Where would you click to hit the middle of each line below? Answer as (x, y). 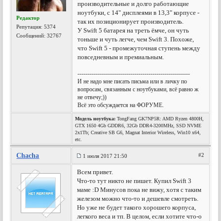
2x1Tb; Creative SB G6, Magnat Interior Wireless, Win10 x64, (138, 132)
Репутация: (30, 27)
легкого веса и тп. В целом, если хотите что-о (140, 216)
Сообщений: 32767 (39, 36)
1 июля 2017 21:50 (105, 156)
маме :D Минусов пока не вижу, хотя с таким (139, 190)
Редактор (28, 18)
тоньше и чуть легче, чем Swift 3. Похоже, (136, 39)
